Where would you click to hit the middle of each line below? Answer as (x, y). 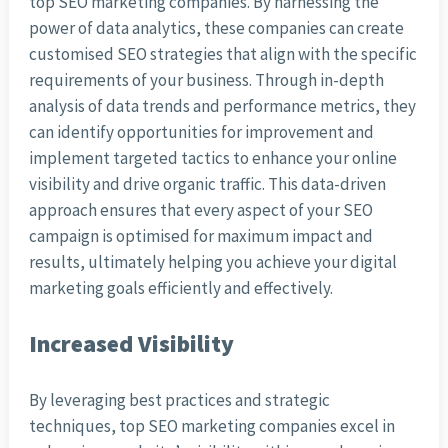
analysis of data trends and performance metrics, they (222, 106)
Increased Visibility (131, 344)
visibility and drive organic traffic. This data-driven (207, 184)
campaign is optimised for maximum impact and (200, 236)
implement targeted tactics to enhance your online (212, 158)
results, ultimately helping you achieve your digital (212, 262)
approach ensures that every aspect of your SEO (200, 210)
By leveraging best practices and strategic (179, 400)
